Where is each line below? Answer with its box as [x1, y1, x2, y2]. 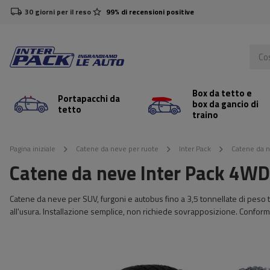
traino [192, 108, 218, 122]
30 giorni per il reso [25, 6, 91, 17]
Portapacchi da [58, 92, 120, 105]
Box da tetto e [192, 86, 252, 100]
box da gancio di [192, 97, 259, 111]
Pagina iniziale [10, 143, 55, 154]
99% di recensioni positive [106, 6, 194, 17]
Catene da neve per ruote [76, 143, 159, 154]
